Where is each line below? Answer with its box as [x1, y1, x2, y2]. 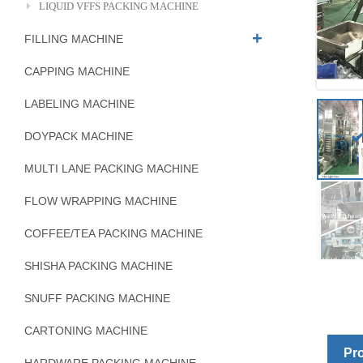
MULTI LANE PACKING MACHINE [24, 162, 199, 175]
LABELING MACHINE [24, 97, 135, 110]
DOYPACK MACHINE [24, 130, 133, 143]
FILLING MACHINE [24, 32, 123, 45]
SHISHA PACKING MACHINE [24, 259, 173, 272]
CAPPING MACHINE [24, 65, 130, 78]
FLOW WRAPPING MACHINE [24, 194, 177, 207]
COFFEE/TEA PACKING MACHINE [24, 227, 203, 240]
